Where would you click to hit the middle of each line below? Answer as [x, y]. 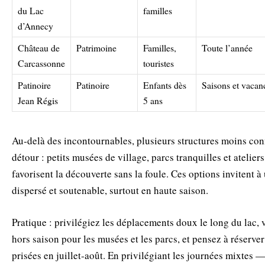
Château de [39, 47]
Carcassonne [41, 63]
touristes [159, 63]
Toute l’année [227, 47]
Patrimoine [96, 47]
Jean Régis [38, 100]
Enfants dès [165, 85]
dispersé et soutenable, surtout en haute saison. [110, 190]
